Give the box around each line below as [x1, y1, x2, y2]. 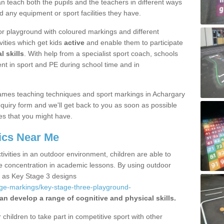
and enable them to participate [84, 38, 183, 46]
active [64, 38, 84, 46]
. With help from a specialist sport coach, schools [24, 49, 178, 57]
